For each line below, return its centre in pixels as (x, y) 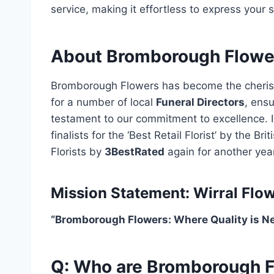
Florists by (78, 152)
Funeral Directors (200, 102)
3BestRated (135, 152)
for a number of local (103, 102)
